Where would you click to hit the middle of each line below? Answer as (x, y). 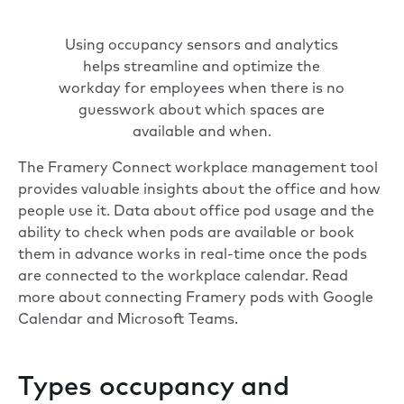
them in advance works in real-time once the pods (193, 256)
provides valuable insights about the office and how (199, 191)
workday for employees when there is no (202, 90)
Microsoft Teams (176, 321)
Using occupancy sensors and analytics (202, 46)
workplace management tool (275, 169)
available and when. (202, 133)
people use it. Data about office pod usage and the (196, 212)
